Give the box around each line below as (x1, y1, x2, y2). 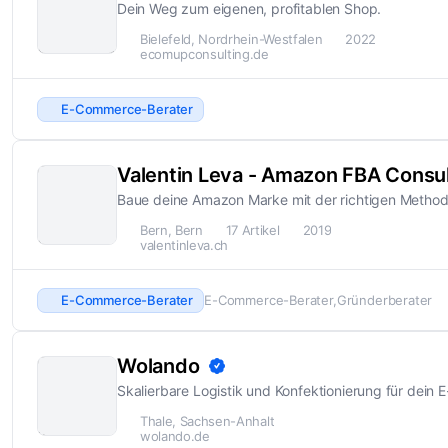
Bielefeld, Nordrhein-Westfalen (140, 31, 323, 48)
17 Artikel (225, 222, 280, 239)
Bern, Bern (140, 222, 203, 239)
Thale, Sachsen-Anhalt (140, 413, 275, 430)
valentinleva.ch (140, 237, 229, 254)
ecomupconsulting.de (140, 46, 269, 63)
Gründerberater (336, 291, 433, 308)
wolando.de (140, 428, 210, 445)
